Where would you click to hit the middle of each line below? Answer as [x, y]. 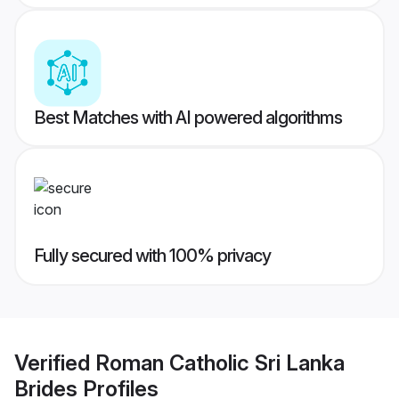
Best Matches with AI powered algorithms [188, 118]
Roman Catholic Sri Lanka [220, 362]
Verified [55, 362]
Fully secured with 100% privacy [152, 256]
